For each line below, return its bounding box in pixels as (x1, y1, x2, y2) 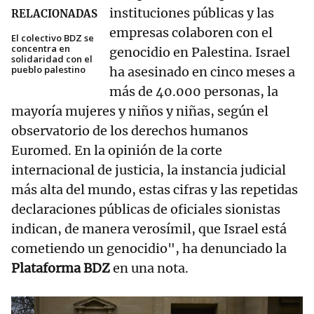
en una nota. (110, 260, 189, 277)
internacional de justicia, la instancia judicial (11, 162, 286, 179)
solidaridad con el (11, 53, 93, 66)
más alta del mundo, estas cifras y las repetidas (11, 182, 298, 198)
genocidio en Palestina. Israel (109, 44, 290, 61)
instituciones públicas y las (109, 5, 274, 22)
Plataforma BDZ (11, 260, 110, 277)
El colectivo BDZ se (11, 32, 94, 45)
